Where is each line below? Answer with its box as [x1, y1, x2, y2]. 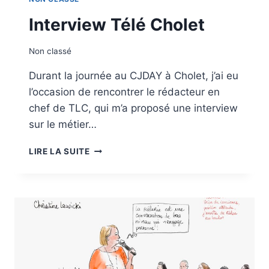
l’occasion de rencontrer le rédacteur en [29, 86, 220, 98]
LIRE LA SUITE [29, 147, 90, 157]
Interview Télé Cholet [29, 14, 205, 35]
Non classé [29, 46, 71, 56]
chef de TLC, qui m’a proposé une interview [29, 102, 238, 115]
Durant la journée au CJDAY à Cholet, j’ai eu [29, 70, 238, 82]
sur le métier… [29, 118, 97, 131]
